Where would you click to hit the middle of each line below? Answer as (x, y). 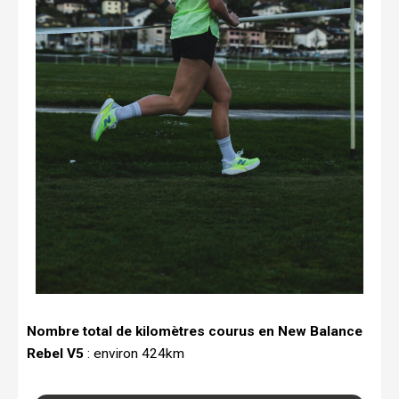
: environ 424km (134, 354)
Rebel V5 (55, 354)
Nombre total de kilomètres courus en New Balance (195, 332)
